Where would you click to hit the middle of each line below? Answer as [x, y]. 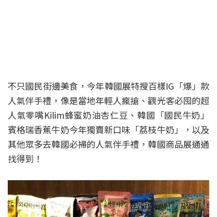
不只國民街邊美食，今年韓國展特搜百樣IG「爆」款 [108, 85]
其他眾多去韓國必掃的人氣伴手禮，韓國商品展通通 [108, 144]
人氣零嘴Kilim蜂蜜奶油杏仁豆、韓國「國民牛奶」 [108, 115]
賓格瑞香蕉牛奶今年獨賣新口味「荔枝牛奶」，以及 [108, 129]
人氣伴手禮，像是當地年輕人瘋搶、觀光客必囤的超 [108, 100]
